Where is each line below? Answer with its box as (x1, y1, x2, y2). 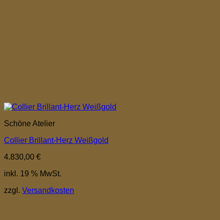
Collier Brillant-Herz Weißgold (4, 136, 109, 144)
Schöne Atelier (4, 119, 55, 128)
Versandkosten (22, 186, 74, 194)
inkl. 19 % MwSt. (4, 169, 61, 178)
